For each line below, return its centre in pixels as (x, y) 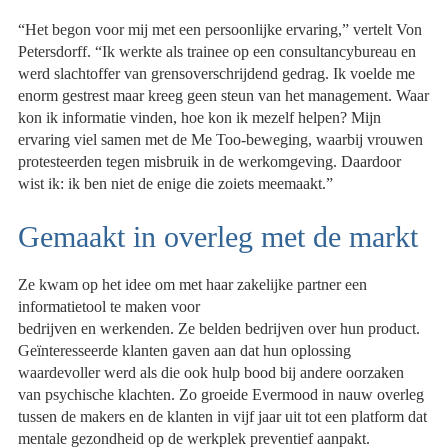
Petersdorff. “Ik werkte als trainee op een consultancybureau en (217, 52)
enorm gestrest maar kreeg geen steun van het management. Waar (224, 96)
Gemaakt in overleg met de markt (218, 237)
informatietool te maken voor (109, 306)
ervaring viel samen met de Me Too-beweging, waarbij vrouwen (221, 140)
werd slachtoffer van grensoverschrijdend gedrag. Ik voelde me (217, 74)
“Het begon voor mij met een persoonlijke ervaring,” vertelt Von (220, 30)
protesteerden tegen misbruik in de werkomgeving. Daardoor (210, 162)
